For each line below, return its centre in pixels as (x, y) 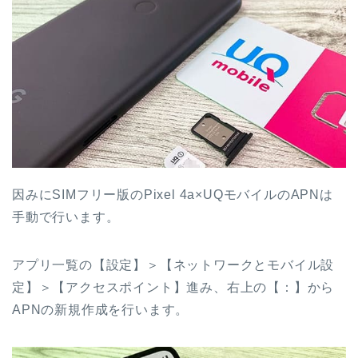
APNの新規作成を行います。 (101, 309)
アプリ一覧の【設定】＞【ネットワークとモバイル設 (173, 265)
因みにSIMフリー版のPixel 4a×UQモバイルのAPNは (173, 194)
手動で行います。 (66, 217)
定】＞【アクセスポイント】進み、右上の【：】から (173, 287)
